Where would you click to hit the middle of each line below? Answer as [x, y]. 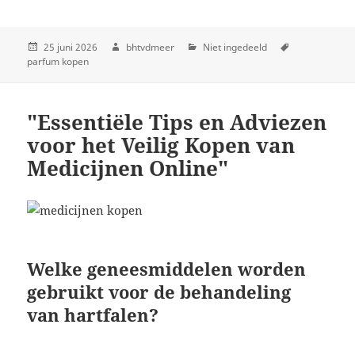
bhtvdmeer [151, 47]
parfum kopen [58, 61]
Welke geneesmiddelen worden [167, 268]
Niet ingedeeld [235, 47]
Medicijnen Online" [128, 168]
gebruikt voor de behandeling [159, 291]
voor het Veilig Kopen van [161, 145]
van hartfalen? [93, 314]
